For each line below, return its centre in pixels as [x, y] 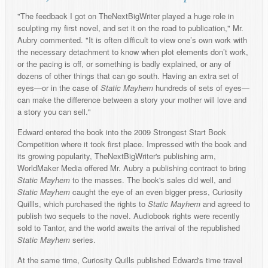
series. [83, 240]
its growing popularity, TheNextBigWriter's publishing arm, [117, 156]
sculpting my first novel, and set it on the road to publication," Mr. [130, 28]
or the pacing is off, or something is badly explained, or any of [124, 64]
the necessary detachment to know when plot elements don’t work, [133, 52]
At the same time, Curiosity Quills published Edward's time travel [130, 260]
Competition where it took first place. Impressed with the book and [132, 144]
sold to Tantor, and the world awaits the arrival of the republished [129, 228]
